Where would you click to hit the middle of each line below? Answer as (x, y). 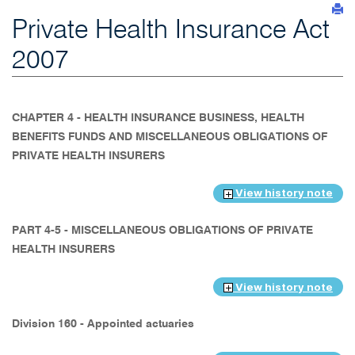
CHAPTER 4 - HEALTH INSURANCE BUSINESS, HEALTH (158, 118)
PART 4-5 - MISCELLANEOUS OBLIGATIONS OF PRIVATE (162, 231)
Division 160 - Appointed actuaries (105, 324)
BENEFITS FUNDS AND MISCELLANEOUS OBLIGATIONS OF (170, 137)
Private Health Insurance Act (171, 31)
